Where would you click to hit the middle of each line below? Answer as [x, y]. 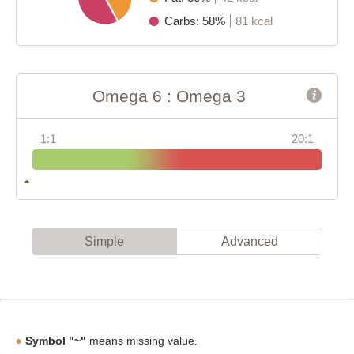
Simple [104, 241]
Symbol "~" [56, 340]
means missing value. [142, 340]
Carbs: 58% [196, 21]
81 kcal [254, 21]
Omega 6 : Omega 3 [169, 96]
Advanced [249, 241]
